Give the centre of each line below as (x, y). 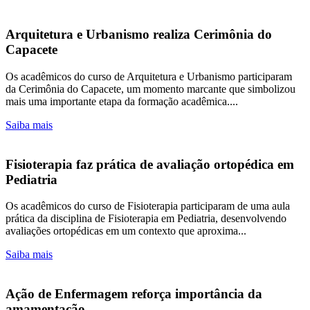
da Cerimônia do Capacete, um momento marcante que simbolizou (151, 89)
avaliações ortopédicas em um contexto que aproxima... (126, 231)
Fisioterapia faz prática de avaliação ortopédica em (150, 164)
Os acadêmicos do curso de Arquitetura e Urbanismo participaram (149, 76)
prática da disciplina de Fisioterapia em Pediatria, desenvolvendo (146, 219)
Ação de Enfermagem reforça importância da (134, 294)
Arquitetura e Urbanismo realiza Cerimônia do (139, 35)
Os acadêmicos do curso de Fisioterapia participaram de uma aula (148, 206)
